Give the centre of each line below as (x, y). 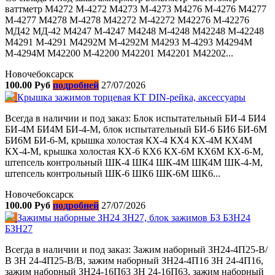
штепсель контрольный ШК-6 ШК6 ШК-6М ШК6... (113, 173)
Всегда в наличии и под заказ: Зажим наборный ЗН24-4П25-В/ (136, 250)
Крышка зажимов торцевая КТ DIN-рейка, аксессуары (131, 97)
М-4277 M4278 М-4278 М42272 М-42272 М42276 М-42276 (127, 20)
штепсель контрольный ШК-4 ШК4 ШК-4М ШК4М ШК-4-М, (134, 162)
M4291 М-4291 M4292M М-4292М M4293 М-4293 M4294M (129, 42)
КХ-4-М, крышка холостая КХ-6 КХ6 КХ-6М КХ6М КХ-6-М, (134, 151)
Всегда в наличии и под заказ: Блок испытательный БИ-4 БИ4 (135, 118)
